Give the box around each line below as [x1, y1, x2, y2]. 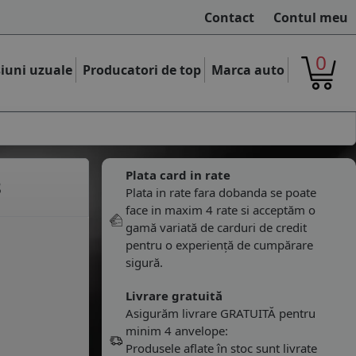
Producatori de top [83, 60, 202, 79]
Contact [204, 8, 254, 26]
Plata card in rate [126, 167, 230, 183]
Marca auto [211, 60, 285, 79]
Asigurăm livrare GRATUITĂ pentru [126, 305, 315, 321]
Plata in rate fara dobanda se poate [126, 184, 316, 200]
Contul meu [273, 8, 348, 26]
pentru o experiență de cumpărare [126, 237, 313, 253]
